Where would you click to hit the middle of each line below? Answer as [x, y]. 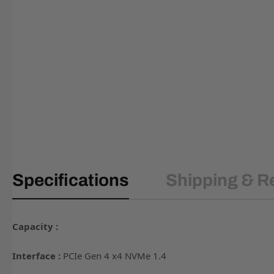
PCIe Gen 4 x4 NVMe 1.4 [115, 256]
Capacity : [35, 226]
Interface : [38, 256]
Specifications [71, 180]
